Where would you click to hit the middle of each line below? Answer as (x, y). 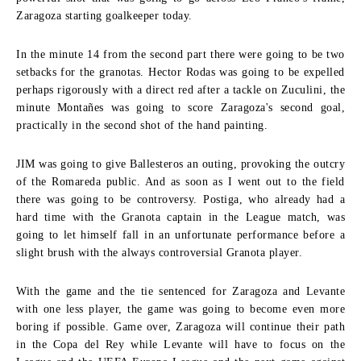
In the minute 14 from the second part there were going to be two (180, 54)
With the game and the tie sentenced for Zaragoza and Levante (180, 291)
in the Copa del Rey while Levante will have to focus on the (180, 344)
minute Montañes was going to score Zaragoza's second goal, (180, 108)
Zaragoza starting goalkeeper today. (104, 16)
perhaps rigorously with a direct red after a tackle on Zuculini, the (180, 90)
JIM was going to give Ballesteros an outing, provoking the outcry (180, 164)
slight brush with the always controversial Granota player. (159, 253)
